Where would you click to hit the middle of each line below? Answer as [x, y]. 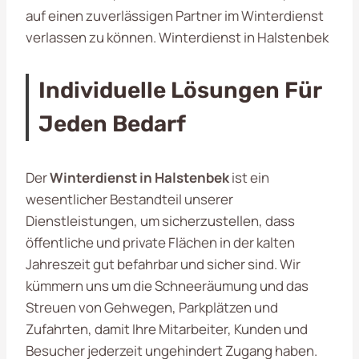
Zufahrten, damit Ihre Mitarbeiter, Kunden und [167, 329]
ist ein [249, 177]
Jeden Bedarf [112, 123]
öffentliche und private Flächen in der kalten [160, 242]
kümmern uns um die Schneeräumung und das [167, 285]
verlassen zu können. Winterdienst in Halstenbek [177, 37]
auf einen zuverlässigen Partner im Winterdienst [175, 15]
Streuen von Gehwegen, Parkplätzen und [152, 307]
